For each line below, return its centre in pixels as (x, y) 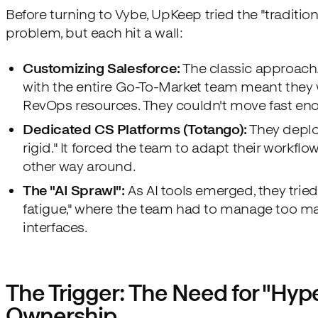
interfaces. (55, 227)
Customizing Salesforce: (102, 68)
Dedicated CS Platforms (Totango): (135, 129)
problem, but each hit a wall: (94, 32)
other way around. (79, 166)
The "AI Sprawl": (74, 190)
